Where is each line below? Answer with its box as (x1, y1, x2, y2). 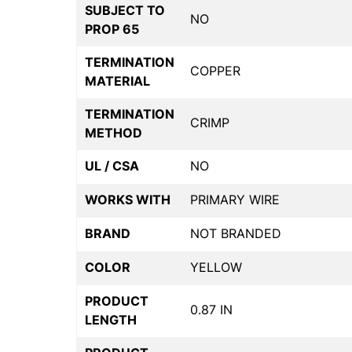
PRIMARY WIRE (190, 191, 280, 207)
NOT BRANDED (190, 225, 281, 241)
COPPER (190, 62, 240, 79)
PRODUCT (85, 292, 148, 309)
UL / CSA (85, 157, 139, 174)
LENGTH (85, 311, 137, 328)
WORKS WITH (85, 191, 170, 207)
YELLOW (190, 258, 242, 275)
